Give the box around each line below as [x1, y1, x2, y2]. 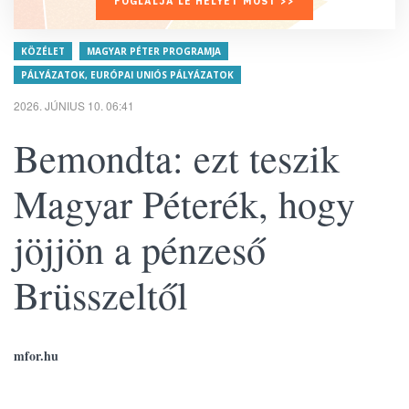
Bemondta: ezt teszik [14, 132, 340, 184]
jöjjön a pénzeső [14, 224, 266, 275]
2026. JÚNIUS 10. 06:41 [14, 98, 134, 113]
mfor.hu [14, 346, 58, 365]
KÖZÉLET [21, 45, 65, 58]
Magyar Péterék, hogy [14, 178, 355, 229]
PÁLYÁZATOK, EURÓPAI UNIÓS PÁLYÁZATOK [21, 68, 234, 81]
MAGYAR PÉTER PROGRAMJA [87, 45, 221, 58]
